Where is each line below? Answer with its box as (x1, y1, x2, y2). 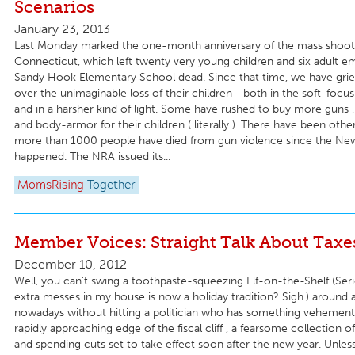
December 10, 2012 (14, 256, 127, 272)
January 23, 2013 (14, 21, 110, 37)
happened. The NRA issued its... (14, 150, 170, 164)
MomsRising (17, 179, 84, 191)
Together (87, 179, 136, 191)
